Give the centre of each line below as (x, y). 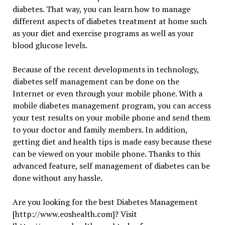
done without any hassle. (57, 178)
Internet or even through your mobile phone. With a (107, 94)
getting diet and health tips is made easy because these (112, 142)
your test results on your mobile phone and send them (111, 118)
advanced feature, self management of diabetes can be (111, 166)
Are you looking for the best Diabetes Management (105, 202)
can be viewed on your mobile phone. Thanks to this (106, 154)
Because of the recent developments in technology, (105, 70)
